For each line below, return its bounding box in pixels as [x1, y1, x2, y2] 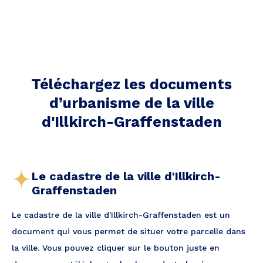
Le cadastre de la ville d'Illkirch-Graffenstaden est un [12, 210, 230, 220]
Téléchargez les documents [31, 76, 232, 93]
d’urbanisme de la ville [49, 95, 214, 112]
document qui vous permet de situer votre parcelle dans [12, 227, 245, 236]
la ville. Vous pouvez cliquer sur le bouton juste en [12, 243, 220, 252]
